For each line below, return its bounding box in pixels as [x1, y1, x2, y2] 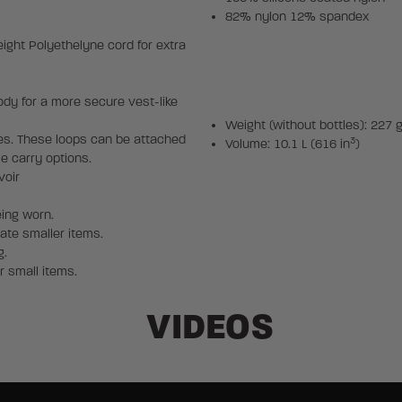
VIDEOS [147, 305, 274, 349]
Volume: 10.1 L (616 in [224, 136, 350, 153]
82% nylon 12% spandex [224, 9, 369, 25]
